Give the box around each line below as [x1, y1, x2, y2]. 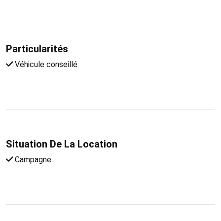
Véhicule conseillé [13, 59, 77, 69]
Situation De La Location [6, 138, 117, 150]
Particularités [6, 42, 68, 55]
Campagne [13, 154, 51, 164]
